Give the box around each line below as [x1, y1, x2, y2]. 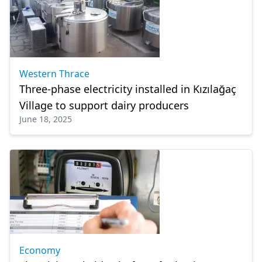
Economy [19, 244, 60, 257]
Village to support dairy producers [19, 98, 189, 112]
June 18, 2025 [19, 113, 72, 125]
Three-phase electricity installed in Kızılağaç [19, 82, 236, 96]
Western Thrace [19, 67, 89, 80]
